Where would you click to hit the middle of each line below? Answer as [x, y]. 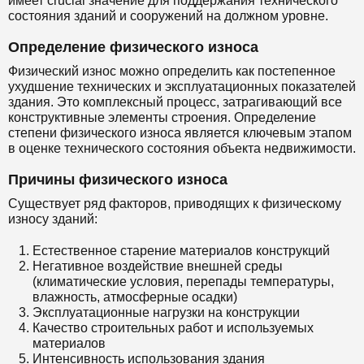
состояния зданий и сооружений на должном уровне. [168, 16]
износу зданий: [53, 219]
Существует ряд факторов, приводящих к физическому [175, 204]
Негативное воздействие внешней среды [158, 266]
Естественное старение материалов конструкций [181, 251]
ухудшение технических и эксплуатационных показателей [182, 87]
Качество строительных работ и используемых [173, 328]
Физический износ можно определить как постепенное [172, 71]
